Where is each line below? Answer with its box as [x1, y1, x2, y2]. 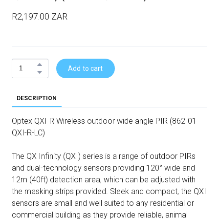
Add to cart [68, 64, 103, 72]
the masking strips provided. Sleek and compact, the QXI [12, 186, 206, 196]
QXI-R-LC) [12, 128, 45, 137]
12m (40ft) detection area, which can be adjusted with [12, 175, 196, 184]
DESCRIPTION [17, 94, 57, 102]
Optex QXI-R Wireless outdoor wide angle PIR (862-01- [12, 116, 199, 126]
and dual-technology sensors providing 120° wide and [12, 163, 195, 173]
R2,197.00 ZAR [12, 11, 67, 22]
